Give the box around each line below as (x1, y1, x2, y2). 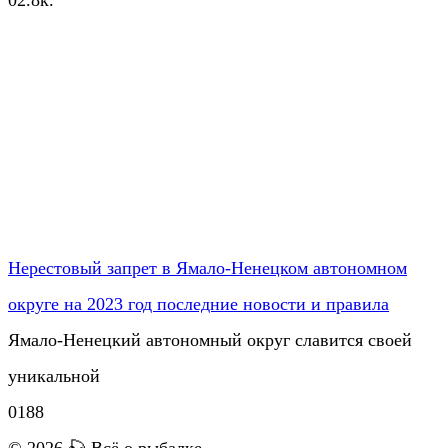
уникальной (8, 365, 100, 386)
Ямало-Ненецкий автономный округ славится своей (8, 329, 412, 350)
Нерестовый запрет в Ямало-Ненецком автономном (8, 257, 407, 278)
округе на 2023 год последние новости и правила (8, 293, 389, 314)
